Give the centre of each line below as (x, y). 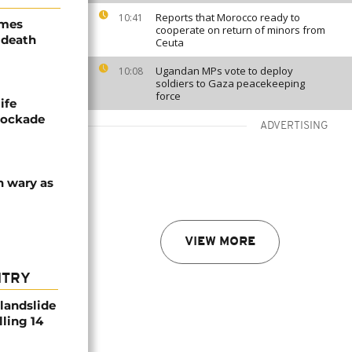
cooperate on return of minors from (240, 30)
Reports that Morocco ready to (228, 17)
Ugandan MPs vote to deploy (224, 71)
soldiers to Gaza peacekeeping (230, 83)
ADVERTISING (294, 126)
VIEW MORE (220, 242)
